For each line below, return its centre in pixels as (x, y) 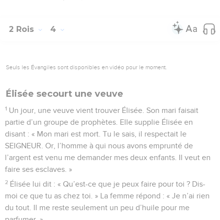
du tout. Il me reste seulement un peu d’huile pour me (97, 207)
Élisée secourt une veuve (65, 94)
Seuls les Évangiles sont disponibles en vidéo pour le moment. (86, 67)
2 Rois (23, 29)
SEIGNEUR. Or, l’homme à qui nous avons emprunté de (99, 146)
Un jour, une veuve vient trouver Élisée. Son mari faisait (104, 110)
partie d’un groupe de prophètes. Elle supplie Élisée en (99, 122)
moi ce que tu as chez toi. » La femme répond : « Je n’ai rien (107, 196)
